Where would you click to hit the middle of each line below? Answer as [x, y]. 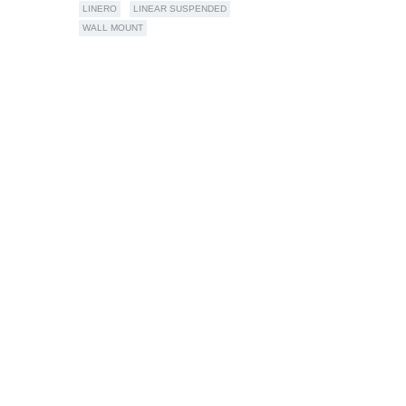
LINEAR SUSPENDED [179, 8]
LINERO [99, 8]
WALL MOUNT [112, 27]
